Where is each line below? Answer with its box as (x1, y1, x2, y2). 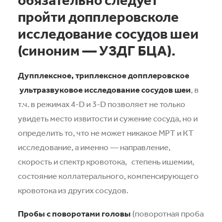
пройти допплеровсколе (18, 8, 179, 25)
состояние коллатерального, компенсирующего (18, 170, 199, 181)
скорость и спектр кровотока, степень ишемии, (18, 156, 194, 166)
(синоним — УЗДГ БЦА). (18, 42, 175, 59)
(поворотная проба (131, 208, 204, 219)
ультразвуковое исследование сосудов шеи (18, 84, 191, 95)
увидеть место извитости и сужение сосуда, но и (18, 113, 198, 123)
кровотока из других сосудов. (18, 185, 128, 195)
